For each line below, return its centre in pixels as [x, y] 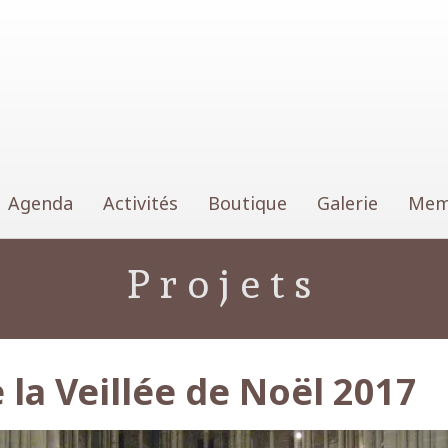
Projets [224, 284]
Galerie [347, 203]
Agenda [40, 203]
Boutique [247, 203]
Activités [140, 203]
